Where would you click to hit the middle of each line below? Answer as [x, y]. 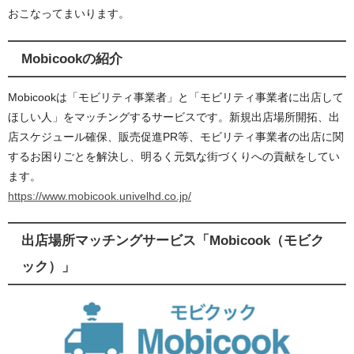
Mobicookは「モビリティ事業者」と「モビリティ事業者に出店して [176, 98]
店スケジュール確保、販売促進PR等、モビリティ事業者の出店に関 [176, 137]
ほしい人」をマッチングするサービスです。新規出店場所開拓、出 [174, 117]
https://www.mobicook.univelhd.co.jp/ [100, 196]
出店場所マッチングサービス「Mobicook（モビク [172, 241]
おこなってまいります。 [69, 14]
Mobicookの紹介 [72, 58]
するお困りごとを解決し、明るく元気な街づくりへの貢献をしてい [174, 157]
